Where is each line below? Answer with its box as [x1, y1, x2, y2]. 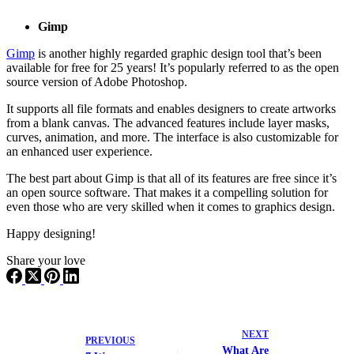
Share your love [6, 254, 85, 268]
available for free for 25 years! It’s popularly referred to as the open [6, 61, 339, 75]
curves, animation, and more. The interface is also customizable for [6, 130, 338, 145]
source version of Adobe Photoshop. [6, 75, 190, 89]
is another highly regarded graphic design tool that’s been [35, 47, 322, 61]
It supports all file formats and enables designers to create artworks [6, 102, 336, 116]
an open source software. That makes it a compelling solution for [6, 186, 328, 200]
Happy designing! [6, 227, 96, 241]
